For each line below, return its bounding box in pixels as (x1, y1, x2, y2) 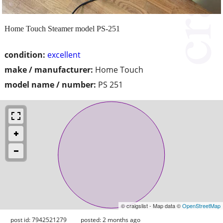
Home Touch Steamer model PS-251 (4, 24, 120, 33)
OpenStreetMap (182, 201, 221, 210)
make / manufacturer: (4, 64, 93, 75)
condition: (4, 49, 45, 60)
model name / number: (4, 79, 96, 90)
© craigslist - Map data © (121, 201, 182, 210)
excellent (47, 49, 81, 60)
